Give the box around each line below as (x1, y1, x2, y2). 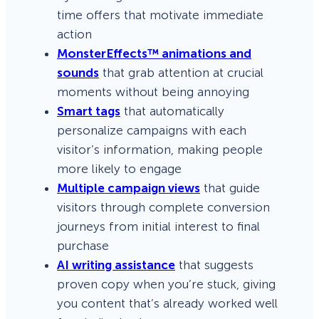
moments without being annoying (57, 84, 249, 99)
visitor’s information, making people (57, 142, 263, 157)
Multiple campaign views (57, 180, 200, 195)
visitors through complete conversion (57, 199, 270, 214)
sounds (57, 65, 99, 80)
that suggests (175, 257, 253, 272)
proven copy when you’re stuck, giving (57, 276, 276, 291)
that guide (200, 180, 260, 195)
